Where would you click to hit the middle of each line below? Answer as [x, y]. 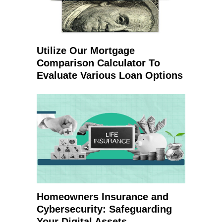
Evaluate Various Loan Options [110, 75]
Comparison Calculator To [98, 63]
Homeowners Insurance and [103, 197]
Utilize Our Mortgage [86, 51]
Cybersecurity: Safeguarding [104, 209]
